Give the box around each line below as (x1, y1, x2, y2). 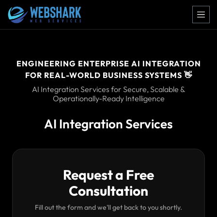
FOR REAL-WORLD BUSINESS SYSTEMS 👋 (25, 70, 192, 80)
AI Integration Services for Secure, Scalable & (32, 84, 185, 94)
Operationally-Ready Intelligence (52, 93, 165, 103)
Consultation (69, 182, 148, 199)
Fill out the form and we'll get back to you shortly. (35, 203, 182, 212)
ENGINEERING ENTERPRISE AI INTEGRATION (16, 59, 201, 68)
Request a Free (63, 166, 154, 183)
